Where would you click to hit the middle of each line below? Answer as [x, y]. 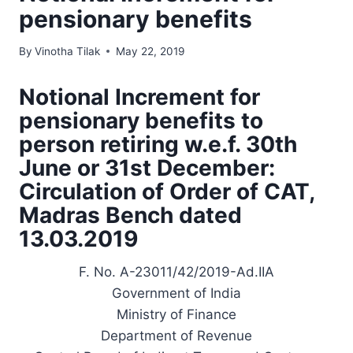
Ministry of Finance [176, 314]
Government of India [176, 293]
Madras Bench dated [130, 215]
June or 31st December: [147, 167]
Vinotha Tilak [68, 51]
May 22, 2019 [150, 51]
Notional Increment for [139, 97]
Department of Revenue [176, 335]
